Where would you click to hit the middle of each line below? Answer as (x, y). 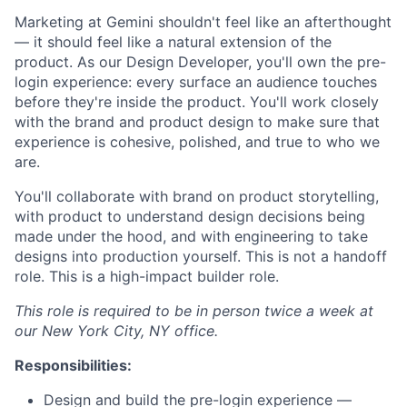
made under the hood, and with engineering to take (191, 237)
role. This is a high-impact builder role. (147, 277)
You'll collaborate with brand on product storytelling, (197, 197)
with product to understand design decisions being (190, 217)
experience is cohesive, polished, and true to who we (197, 142)
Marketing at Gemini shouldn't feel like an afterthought (203, 22)
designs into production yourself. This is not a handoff (201, 257)
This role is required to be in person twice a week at (194, 311)
